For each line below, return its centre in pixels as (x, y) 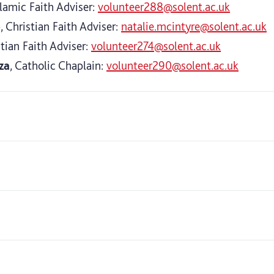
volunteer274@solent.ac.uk (156, 46)
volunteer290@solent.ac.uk (172, 65)
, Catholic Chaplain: (58, 65)
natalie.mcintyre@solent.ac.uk (194, 26)
